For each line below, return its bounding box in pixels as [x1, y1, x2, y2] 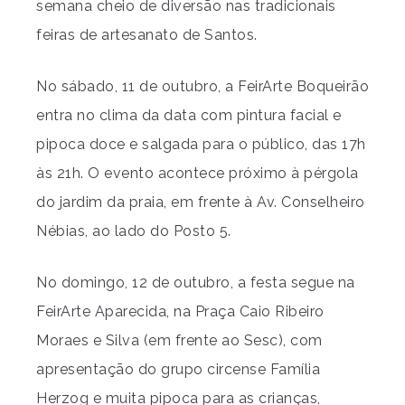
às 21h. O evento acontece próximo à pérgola [36, 165, 359, 182]
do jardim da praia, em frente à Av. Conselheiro [36, 193, 365, 211]
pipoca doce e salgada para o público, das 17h [36, 136, 366, 153]
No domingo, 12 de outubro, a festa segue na [36, 274, 355, 291]
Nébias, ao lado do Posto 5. [36, 222, 231, 240]
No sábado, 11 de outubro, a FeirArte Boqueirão [36, 78, 369, 95]
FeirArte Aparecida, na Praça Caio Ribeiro [36, 303, 325, 320]
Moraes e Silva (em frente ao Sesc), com [36, 332, 323, 349]
